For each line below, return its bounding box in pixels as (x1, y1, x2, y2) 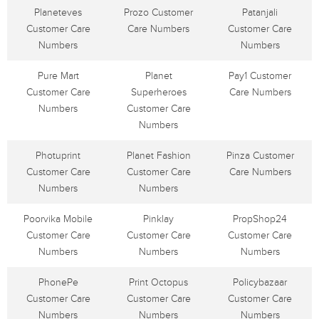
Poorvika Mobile (23, 213, 93, 225)
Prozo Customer (124, 6, 193, 19)
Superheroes (130, 86, 187, 98)
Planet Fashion (126, 150, 191, 162)
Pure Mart (37, 70, 79, 82)
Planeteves (34, 6, 82, 19)
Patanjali (242, 6, 278, 19)
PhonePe (38, 276, 78, 288)
